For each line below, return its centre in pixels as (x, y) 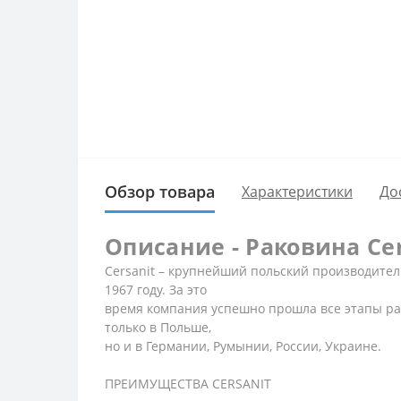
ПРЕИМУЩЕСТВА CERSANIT (188, 383)
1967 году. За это (156, 289)
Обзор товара (160, 191)
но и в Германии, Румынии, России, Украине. (243, 346)
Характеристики (297, 192)
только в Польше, (158, 327)
